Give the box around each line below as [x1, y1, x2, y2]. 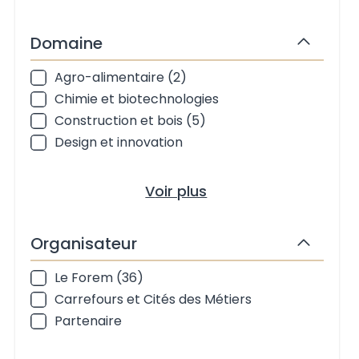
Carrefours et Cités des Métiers [54, 290, 252, 309]
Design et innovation [54, 132, 183, 151]
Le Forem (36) [54, 268, 143, 287]
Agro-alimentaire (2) [54, 67, 187, 87]
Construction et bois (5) [54, 111, 206, 130]
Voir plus [155, 180, 208, 201]
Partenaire [54, 312, 122, 330]
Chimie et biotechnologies [54, 89, 219, 108]
